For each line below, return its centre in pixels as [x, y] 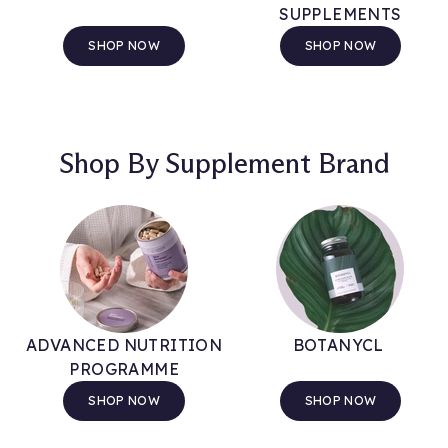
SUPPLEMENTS [340, 13]
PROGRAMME [124, 368]
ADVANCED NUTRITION [124, 344]
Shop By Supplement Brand [224, 162]
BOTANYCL [340, 344]
